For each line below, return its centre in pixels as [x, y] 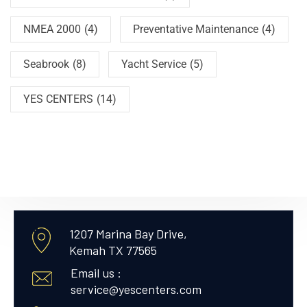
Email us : [96, 273]
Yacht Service [154, 64]
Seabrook [46, 64]
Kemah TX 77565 [113, 250]
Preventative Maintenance [196, 29]
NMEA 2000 [52, 29]
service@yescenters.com [136, 290]
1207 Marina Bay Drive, [128, 234]
